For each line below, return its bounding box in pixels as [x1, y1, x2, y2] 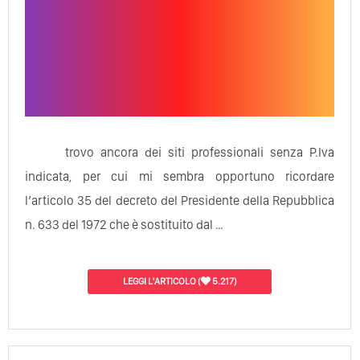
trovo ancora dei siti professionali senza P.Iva [65, 144, 335, 160]
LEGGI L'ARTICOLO [122, 275, 196, 287]
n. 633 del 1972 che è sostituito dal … [25, 216, 223, 232]
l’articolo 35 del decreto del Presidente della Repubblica [25, 192, 335, 208]
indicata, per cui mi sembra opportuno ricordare [25, 168, 335, 184]
